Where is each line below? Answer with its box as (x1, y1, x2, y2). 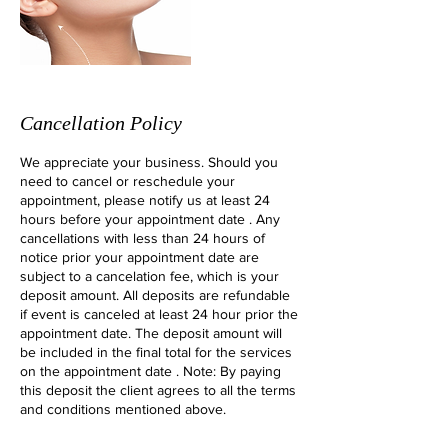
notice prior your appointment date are (20, 249, 259, 265)
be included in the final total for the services (20, 344, 292, 360)
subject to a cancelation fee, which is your (20, 268, 279, 284)
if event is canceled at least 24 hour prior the (20, 306, 298, 322)
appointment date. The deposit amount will (20, 325, 282, 341)
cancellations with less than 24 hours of (20, 230, 265, 246)
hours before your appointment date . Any (20, 211, 280, 227)
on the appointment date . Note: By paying (20, 363, 281, 379)
